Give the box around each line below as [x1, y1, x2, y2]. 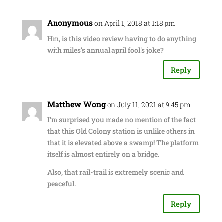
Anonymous [47, 17, 93, 28]
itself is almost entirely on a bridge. [47, 149, 159, 159]
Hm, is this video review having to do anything [47, 34, 196, 43]
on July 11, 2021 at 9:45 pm [107, 100, 191, 109]
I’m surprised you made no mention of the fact [47, 115, 196, 124]
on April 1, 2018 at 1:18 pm [94, 18, 175, 28]
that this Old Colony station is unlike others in [47, 126, 195, 136]
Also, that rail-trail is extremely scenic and [47, 167, 184, 177]
